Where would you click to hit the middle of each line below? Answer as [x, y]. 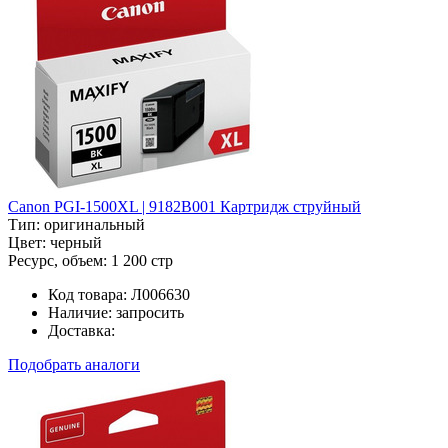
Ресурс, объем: [57, 260]
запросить [150, 312]
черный [76, 242]
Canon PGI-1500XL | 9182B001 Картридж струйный [184, 206]
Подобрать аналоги [74, 364]
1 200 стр [142, 260]
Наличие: [80, 312]
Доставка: [81, 330]
